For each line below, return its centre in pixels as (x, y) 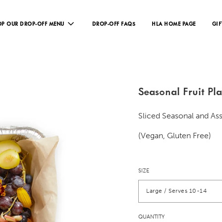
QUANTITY (151, 217)
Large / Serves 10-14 (176, 191)
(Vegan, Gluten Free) (175, 135)
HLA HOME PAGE (174, 24)
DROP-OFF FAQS (113, 24)
